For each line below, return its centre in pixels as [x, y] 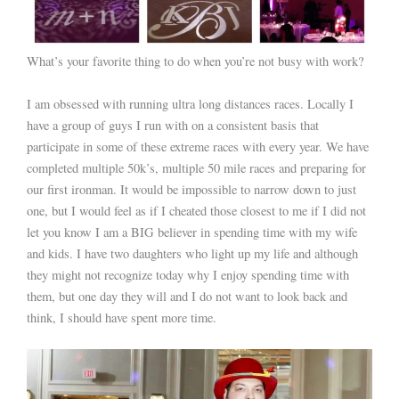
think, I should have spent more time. [122, 317]
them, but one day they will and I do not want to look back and [187, 296]
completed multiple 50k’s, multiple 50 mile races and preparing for [196, 167]
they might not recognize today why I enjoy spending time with [188, 274]
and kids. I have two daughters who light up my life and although [192, 253]
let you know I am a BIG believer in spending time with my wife [192, 232]
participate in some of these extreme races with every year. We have [198, 146]
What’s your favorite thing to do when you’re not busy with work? [195, 61]
